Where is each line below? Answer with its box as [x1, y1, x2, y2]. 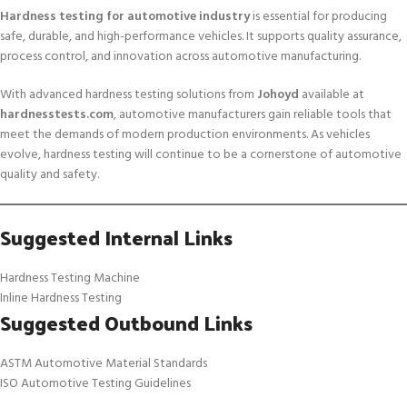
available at [299, 84, 364, 105]
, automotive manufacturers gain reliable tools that [114, 104, 392, 125]
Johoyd [257, 84, 299, 105]
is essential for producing [250, 5, 387, 27]
